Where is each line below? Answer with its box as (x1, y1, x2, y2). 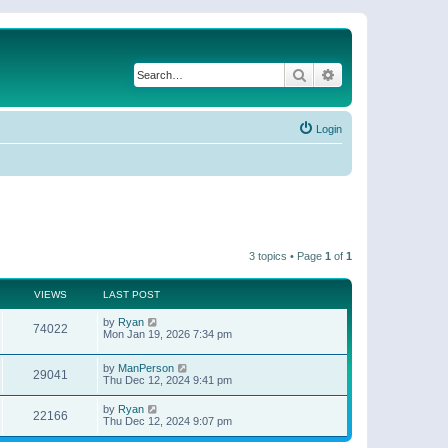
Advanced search (336, 65, 441, 83)
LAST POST (103, 288, 160, 300)
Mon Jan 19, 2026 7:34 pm (103, 327, 232, 340)
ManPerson (118, 362, 174, 375)
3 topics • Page (249, 249, 325, 262)
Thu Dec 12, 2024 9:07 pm (103, 415, 232, 428)
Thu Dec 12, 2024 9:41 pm (103, 374, 232, 387)
